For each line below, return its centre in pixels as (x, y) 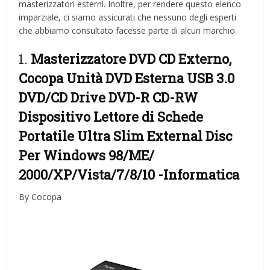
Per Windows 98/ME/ (87, 155)
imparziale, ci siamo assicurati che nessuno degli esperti (128, 17)
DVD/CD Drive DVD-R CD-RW (108, 98)
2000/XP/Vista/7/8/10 (89, 175)
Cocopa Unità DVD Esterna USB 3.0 (127, 78)
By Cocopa (40, 197)
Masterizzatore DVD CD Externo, (131, 59)
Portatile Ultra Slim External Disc (126, 136)
